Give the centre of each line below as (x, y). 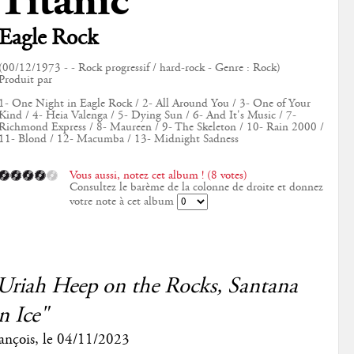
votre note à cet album (123, 201)
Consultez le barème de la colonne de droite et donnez (196, 187)
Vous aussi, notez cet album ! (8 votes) (158, 175)
